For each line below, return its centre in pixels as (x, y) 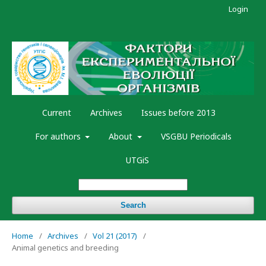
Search (133, 205)
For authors (59, 137)
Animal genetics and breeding (65, 248)
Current (57, 113)
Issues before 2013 (178, 113)
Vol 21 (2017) (115, 236)
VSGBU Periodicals (196, 137)
